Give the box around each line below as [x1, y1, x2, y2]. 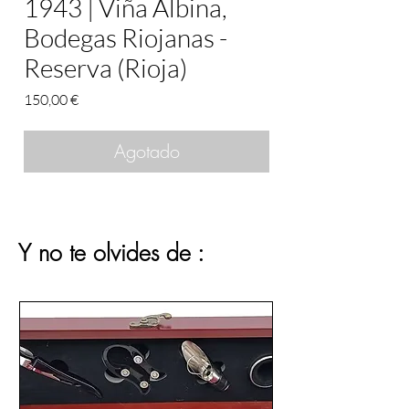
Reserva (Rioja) [24, 52, 187, 83]
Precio [78, 89, 118, 108]
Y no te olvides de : [18, 237, 204, 268]
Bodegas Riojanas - [24, 22, 227, 53]
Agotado [113, 139, 180, 163]
